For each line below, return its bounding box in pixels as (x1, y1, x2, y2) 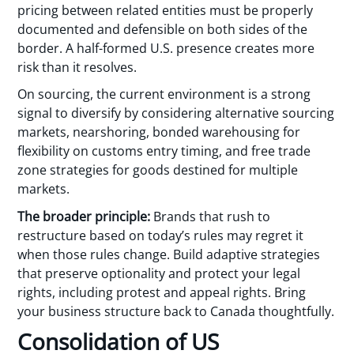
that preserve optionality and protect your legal (17, 264, 301, 282)
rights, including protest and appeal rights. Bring (17, 283, 307, 301)
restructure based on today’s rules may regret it (17, 226, 304, 244)
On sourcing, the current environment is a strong (17, 85, 311, 104)
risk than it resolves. (17, 58, 137, 76)
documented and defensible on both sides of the (17, 20, 308, 38)
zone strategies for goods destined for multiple (17, 161, 299, 179)
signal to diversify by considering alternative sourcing (17, 104, 335, 122)
